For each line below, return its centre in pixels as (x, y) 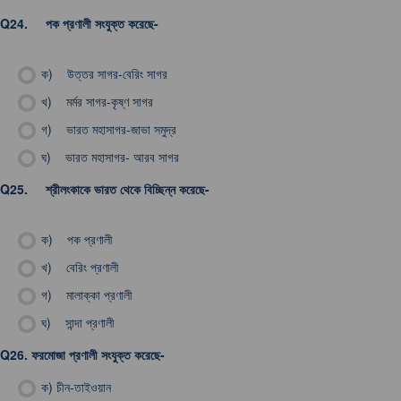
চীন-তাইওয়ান (84, 387)
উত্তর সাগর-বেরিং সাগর (112, 73)
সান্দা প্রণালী (85, 322)
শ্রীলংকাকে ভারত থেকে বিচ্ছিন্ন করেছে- (124, 189)
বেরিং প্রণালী (87, 267)
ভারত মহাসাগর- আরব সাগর (117, 157)
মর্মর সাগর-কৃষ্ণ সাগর (104, 101)
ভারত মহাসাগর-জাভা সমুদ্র (116, 129)
